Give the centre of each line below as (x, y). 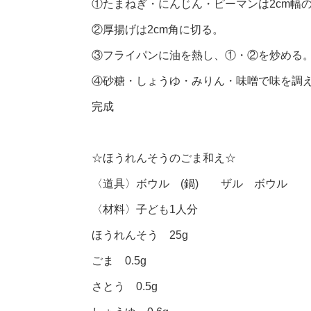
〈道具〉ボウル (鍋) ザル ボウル (190, 184)
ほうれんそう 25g (140, 235)
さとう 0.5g (125, 287)
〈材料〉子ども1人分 (145, 210)
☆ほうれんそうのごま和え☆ (164, 158)
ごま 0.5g (119, 261)
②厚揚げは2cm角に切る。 (158, 30)
